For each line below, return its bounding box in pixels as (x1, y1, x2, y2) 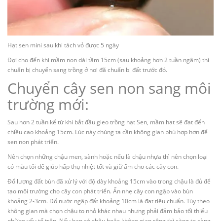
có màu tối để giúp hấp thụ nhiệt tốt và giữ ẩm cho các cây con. (7, 162, 179, 171)
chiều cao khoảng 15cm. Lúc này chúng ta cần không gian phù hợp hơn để (7, 127, 208, 136)
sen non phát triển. (7, 137, 59, 146)
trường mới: (7, 94, 89, 114)
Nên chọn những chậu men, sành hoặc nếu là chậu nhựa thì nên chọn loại (7, 152, 208, 161)
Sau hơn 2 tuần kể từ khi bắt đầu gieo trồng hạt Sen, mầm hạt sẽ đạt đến (7, 117, 205, 126)
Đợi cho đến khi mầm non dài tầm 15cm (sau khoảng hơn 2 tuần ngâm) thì (7, 55, 209, 64)
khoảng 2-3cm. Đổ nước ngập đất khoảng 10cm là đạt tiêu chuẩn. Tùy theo (7, 196, 210, 205)
